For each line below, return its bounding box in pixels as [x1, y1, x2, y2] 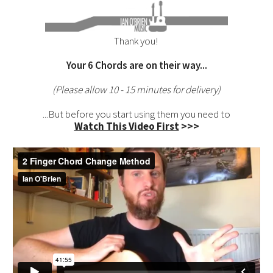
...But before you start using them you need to [43, 107, 230, 121]
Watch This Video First [74, 119, 179, 133]
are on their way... [127, 58, 207, 73]
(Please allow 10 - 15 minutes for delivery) [52, 83, 221, 97]
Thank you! [113, 34, 160, 48]
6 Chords [87, 58, 127, 73]
